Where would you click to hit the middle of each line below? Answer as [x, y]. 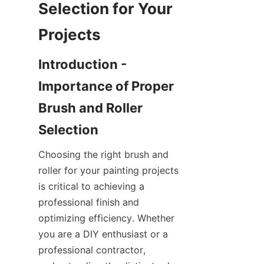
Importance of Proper [106, 86]
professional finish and [89, 202]
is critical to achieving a [91, 187]
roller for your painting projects [108, 171]
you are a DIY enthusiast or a [103, 234]
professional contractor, [92, 250]
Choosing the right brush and [103, 155]
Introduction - [82, 65]
